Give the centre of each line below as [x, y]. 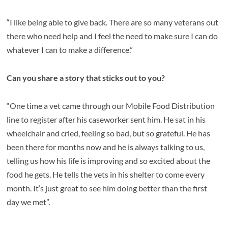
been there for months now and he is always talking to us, [106, 147]
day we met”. [28, 202]
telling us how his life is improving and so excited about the [109, 161]
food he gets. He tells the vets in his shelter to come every [106, 175]
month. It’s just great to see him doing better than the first [107, 188]
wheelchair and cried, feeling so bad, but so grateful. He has [109, 133]
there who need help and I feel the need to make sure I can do [112, 36]
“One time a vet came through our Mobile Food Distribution [111, 106]
